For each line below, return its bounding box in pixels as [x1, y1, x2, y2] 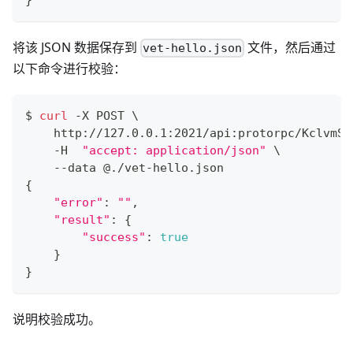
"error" [54, 195, 103, 210]
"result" [54, 212, 110, 227]
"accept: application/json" [82, 143, 266, 158]
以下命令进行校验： [13, 59, 126, 77]
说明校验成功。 [13, 310, 101, 328]
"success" [82, 229, 146, 244]
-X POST [68, 108, 132, 123]
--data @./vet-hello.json [25, 160, 224, 175]
